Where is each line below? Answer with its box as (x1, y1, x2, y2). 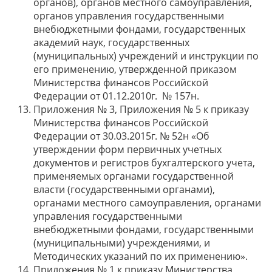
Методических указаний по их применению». (33, 250, 248, 263)
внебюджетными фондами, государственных (33, 22, 245, 36)
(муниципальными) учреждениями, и (33, 236, 210, 250)
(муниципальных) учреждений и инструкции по (33, 49, 259, 63)
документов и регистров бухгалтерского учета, (33, 156, 255, 169)
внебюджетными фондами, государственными (33, 223, 254, 236)
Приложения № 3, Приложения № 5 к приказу (33, 103, 249, 116)
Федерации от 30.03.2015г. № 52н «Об (33, 129, 209, 143)
